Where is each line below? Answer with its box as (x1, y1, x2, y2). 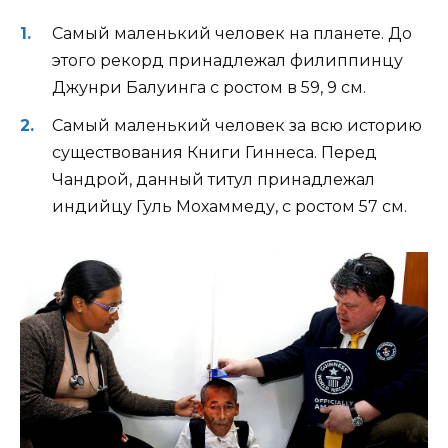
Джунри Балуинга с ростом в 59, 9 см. (52, 77, 366, 97)
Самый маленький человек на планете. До (52, 23, 412, 43)
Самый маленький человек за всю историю (52, 115, 422, 135)
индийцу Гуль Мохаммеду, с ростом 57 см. (52, 196, 407, 216)
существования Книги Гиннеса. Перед (52, 142, 377, 162)
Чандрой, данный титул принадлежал (52, 169, 375, 189)
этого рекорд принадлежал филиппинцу (52, 50, 403, 70)
